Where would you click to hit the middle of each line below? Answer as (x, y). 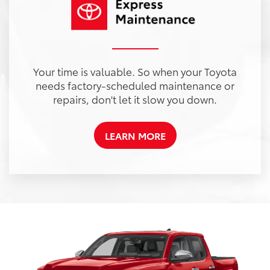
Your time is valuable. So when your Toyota (135, 71)
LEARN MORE (135, 136)
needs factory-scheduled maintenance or (135, 85)
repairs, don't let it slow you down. (135, 99)
